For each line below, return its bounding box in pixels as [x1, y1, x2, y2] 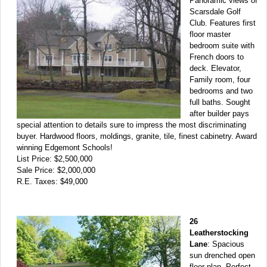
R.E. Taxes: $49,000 [17, 176, 88, 186]
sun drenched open [190, 250, 255, 260]
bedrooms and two [190, 86, 253, 95]
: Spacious [207, 239, 244, 249]
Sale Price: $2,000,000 [17, 165, 95, 175]
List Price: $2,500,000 [17, 154, 92, 163]
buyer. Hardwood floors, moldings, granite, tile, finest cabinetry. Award [17, 131, 257, 141]
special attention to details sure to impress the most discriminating [17, 120, 246, 129]
